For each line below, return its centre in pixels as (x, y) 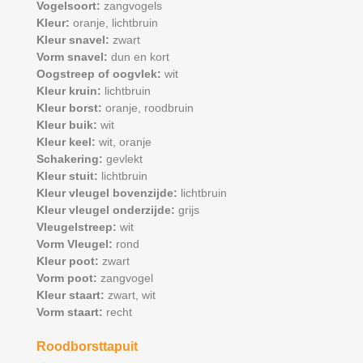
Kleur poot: (69, 261)
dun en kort (140, 57)
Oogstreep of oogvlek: (100, 74)
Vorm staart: (71, 312)
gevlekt (124, 159)
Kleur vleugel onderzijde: (107, 210)
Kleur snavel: (74, 40)
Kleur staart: (72, 295)
